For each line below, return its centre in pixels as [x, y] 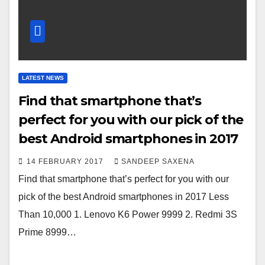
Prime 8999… [47, 232]
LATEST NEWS [43, 77]
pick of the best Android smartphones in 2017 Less [124, 196]
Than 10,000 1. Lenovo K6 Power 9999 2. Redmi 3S [128, 214]
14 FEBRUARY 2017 [66, 161]
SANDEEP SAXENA [158, 161]
